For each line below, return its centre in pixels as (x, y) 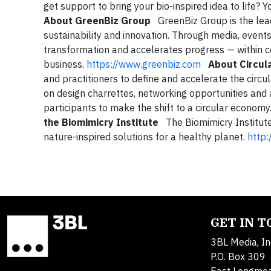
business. (65, 64)
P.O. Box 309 (238, 257)
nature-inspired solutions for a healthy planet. (145, 137)
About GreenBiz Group (97, 21)
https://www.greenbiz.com (144, 64)
